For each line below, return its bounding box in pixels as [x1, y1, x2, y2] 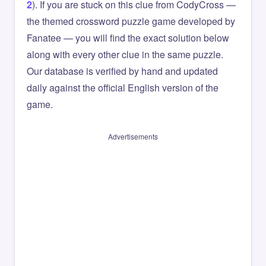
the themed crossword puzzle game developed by [27, 14, 235, 28]
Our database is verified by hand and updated [27, 64, 218, 78]
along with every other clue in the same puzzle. [27, 47, 223, 61]
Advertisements [108, 131, 158, 141]
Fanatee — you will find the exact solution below [27, 31, 229, 45]
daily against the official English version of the [27, 81, 218, 94]
